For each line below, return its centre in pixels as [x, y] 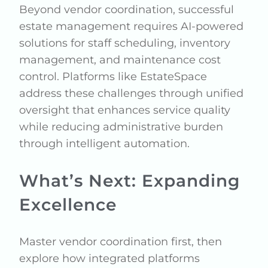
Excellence [68, 205]
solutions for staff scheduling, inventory [125, 43]
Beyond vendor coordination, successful [127, 10]
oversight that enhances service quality [125, 110]
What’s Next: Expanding [130, 181]
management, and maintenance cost [120, 60]
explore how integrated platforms [110, 259]
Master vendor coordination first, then [121, 242]
